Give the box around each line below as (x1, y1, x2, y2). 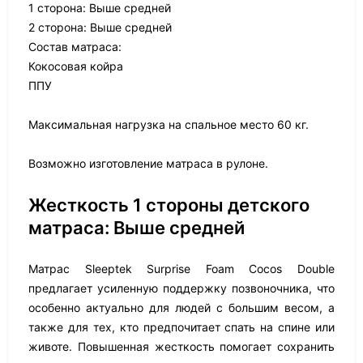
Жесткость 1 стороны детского (28, 194, 310, 216)
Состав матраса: (28, 40, 122, 53)
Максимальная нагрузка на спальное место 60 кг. (28, 117, 309, 131)
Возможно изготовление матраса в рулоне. (28, 156, 268, 170)
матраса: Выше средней (28, 217, 245, 238)
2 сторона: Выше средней (28, 20, 172, 34)
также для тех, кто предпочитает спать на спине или (28, 320, 335, 334)
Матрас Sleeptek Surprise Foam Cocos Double (28, 262, 335, 275)
